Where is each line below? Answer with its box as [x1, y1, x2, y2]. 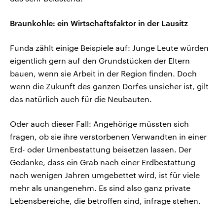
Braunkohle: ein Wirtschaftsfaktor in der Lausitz [10, 18, 188, 28]
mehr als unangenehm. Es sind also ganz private [10, 183, 190, 193]
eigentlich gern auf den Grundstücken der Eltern [10, 56, 190, 66]
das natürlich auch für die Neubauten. [10, 94, 152, 104]
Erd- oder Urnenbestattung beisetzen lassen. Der [10, 145, 191, 154]
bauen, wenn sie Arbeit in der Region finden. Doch [10, 69, 197, 78]
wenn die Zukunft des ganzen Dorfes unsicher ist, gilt [10, 81, 209, 91]
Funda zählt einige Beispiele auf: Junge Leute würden [10, 43, 209, 53]
